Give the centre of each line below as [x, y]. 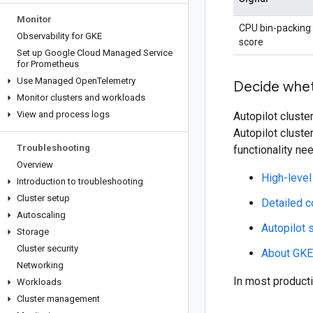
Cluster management [58, 299]
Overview [35, 165]
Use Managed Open [57, 81]
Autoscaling [41, 215]
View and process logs [63, 114]
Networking [40, 265]
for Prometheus [48, 64]
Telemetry [116, 81]
